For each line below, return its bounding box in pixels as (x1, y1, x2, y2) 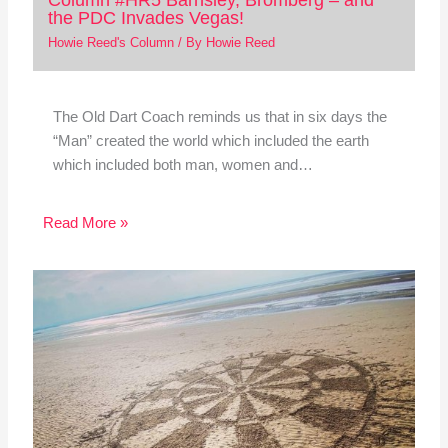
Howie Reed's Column (47, 35, 174, 51)
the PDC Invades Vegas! (47, 6, 244, 28)
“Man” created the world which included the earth (52, 133, 369, 150)
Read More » (42, 214, 128, 231)
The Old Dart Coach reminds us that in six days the (52, 109, 387, 126)
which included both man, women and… (52, 157, 313, 174)
